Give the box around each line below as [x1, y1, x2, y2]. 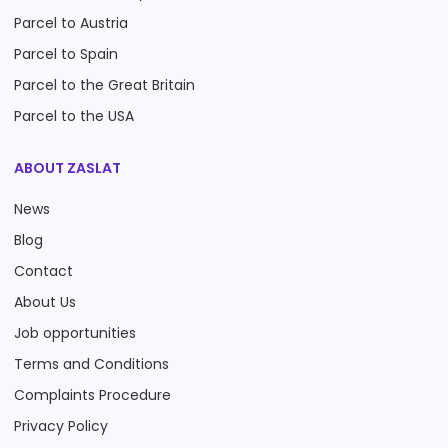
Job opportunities [14, 323, 136, 343]
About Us [14, 292, 76, 312]
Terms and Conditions [14, 354, 169, 374]
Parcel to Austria [14, 13, 128, 33]
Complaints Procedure [14, 385, 171, 405]
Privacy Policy [14, 416, 108, 436]
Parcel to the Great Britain [14, 75, 195, 95]
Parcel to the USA [14, 106, 134, 126]
